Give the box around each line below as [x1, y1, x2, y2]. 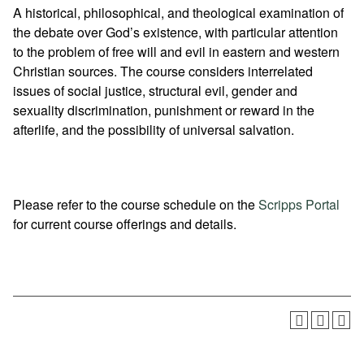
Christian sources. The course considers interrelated [13, 62, 313, 80]
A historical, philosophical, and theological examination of [13, 3, 344, 22]
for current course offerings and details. [13, 214, 236, 233]
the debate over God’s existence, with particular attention [13, 23, 338, 41]
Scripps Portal [258, 195, 340, 214]
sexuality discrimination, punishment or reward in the [13, 101, 314, 119]
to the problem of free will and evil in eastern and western [13, 42, 340, 61]
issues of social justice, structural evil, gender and [13, 81, 297, 100]
